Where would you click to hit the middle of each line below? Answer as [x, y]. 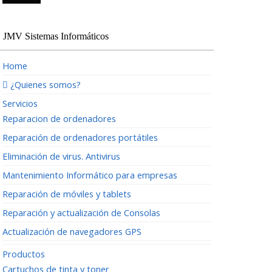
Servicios [20, 104]
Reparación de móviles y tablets [67, 194]
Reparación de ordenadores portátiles [80, 138]
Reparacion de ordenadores [59, 119]
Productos [24, 254]
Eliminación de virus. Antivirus [61, 156]
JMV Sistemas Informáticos [56, 36]
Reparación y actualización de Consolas [81, 213]
